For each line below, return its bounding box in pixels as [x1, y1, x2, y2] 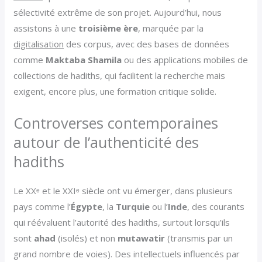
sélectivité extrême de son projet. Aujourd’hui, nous [13, 6, 222, 19]
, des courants [187, 201, 245, 213]
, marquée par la [138, 22, 204, 35]
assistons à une [13, 22, 79, 35]
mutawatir [118, 232, 166, 244]
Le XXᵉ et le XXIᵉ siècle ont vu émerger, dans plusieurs [13, 185, 233, 197]
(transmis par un [165, 232, 233, 244]
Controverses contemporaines [13, 113, 219, 133]
